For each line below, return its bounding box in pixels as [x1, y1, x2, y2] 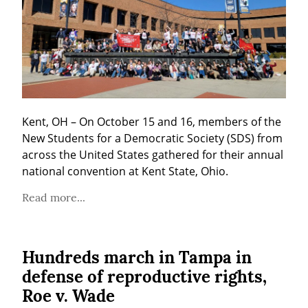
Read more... [22, 190, 85, 204]
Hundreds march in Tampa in [22, 246, 252, 268]
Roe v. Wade [22, 285, 115, 307]
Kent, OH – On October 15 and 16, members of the [22, 113, 281, 129]
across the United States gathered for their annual [22, 146, 283, 162]
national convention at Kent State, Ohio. [22, 163, 228, 179]
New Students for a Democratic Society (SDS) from [22, 130, 283, 146]
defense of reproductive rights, [22, 265, 267, 287]
